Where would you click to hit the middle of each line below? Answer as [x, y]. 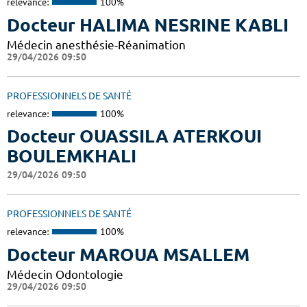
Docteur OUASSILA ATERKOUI [134, 136]
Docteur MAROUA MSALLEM [128, 254]
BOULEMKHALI [72, 156]
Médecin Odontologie [65, 274]
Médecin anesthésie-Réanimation [96, 45]
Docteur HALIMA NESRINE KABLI [148, 25]
